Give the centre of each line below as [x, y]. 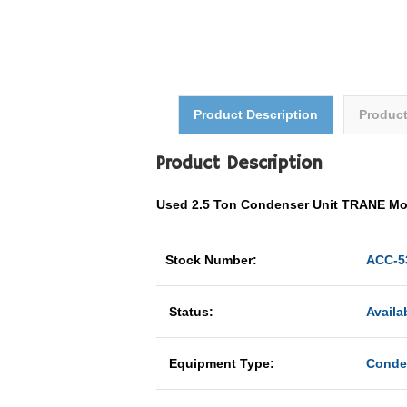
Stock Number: [213, 260]
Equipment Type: [222, 363]
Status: [191, 312]
